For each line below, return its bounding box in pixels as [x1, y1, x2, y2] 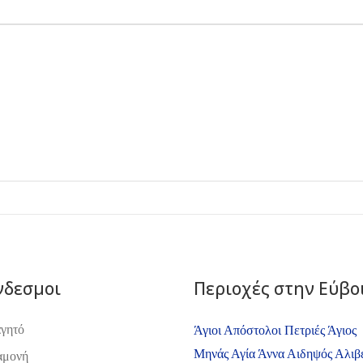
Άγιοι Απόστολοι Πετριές [194, 322, 327, 337]
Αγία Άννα [231, 346, 287, 361]
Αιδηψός [287, 346, 335, 361]
